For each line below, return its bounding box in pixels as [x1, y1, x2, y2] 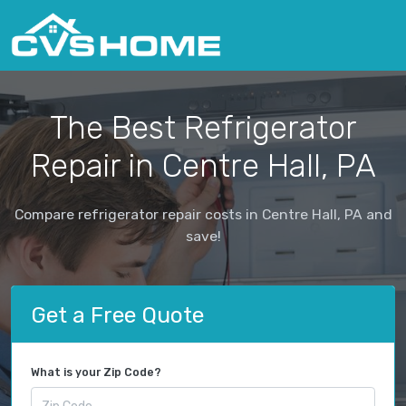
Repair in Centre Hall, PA [30, 146, 376, 185]
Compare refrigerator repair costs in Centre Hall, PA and [14, 205, 392, 223]
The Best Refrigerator [49, 108, 357, 147]
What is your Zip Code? [31, 366, 161, 380]
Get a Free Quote [31, 301, 204, 328]
